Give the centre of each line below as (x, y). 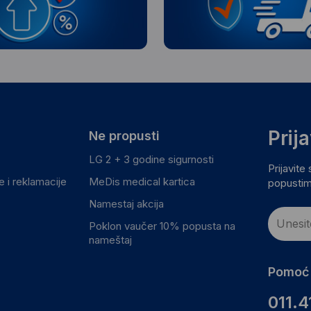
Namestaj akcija (126, 203)
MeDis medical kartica (142, 181)
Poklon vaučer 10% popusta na (162, 226)
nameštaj (110, 239)
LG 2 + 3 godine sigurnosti (151, 159)
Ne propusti (124, 135)
